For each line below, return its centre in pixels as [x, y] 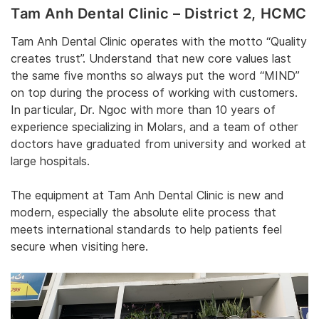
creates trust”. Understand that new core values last [151, 59]
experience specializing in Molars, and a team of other [155, 127]
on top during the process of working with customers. [154, 93]
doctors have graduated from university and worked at [158, 145]
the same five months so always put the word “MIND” [155, 76]
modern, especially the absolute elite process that [143, 213]
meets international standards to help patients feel [146, 230]
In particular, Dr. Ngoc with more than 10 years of [143, 110]
